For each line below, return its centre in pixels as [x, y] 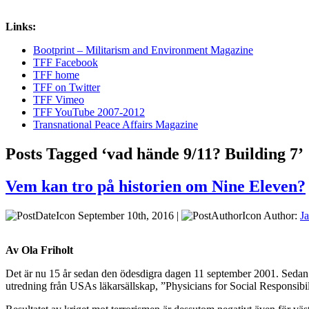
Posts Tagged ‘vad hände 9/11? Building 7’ [154, 153]
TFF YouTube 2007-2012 [89, 112]
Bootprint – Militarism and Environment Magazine [143, 50]
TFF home [56, 74]
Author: [281, 215]
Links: [21, 26]
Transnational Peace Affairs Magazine [116, 124]
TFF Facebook [66, 62]
